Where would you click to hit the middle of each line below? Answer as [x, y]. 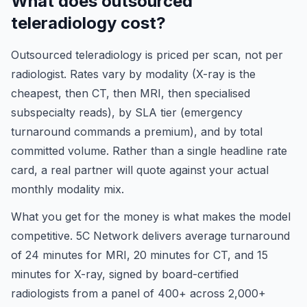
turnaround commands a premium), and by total [137, 132]
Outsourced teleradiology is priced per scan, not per [147, 55]
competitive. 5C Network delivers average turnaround [150, 236]
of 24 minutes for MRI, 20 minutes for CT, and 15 [139, 255]
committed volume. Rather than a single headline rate [149, 151]
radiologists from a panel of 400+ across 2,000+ [138, 293]
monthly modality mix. [67, 189]
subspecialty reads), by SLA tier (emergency [127, 112]
